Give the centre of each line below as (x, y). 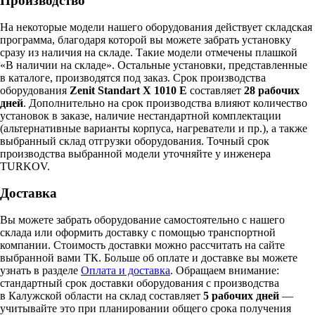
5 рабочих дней (241, 296)
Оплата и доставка (126, 271)
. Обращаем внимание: (225, 271)
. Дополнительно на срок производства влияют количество (165, 103)
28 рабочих (272, 90)
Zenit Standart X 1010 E (128, 90)
